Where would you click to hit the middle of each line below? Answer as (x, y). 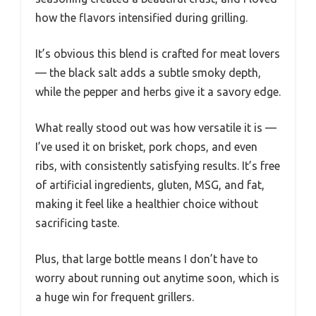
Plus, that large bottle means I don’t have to (147, 259)
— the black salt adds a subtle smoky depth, (148, 72)
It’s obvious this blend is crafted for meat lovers (158, 53)
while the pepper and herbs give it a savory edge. (158, 91)
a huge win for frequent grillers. (115, 297)
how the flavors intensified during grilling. (141, 17)
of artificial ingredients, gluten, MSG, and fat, (150, 184)
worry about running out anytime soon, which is (157, 278)
